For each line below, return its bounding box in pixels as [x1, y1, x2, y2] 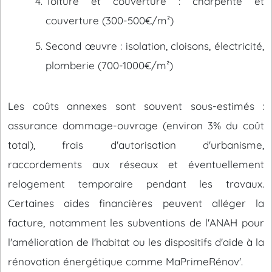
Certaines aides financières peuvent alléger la [8, 197, 264, 209]
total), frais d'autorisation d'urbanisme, [8, 138, 264, 151]
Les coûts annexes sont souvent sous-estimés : [8, 100, 264, 112]
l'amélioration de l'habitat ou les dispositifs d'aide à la [8, 236, 264, 248]
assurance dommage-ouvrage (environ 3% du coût [8, 119, 264, 132]
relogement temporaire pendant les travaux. [8, 177, 264, 190]
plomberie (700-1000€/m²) [46, 59, 173, 72]
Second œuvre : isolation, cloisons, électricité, [46, 39, 264, 52]
